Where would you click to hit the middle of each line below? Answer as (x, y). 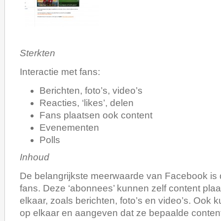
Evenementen (69, 127)
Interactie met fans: (60, 72)
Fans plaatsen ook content (96, 115)
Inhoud (35, 157)
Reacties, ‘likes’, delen (87, 103)
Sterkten (37, 53)
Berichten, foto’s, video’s (91, 90)
